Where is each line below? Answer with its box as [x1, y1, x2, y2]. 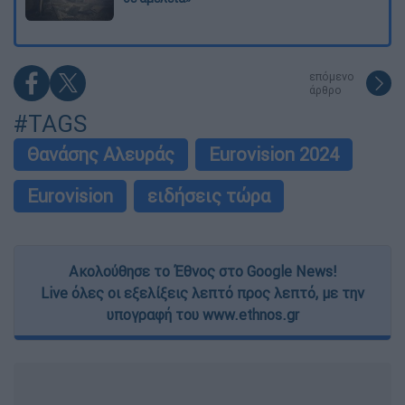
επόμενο [309, 70, 354, 84]
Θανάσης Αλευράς [27, 143, 174, 166]
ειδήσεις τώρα [147, 184, 270, 208]
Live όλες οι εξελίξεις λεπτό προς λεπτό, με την [41, 284, 364, 303]
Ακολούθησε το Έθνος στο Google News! [69, 262, 336, 281]
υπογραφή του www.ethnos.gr [106, 306, 299, 325]
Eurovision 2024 [209, 143, 339, 166]
